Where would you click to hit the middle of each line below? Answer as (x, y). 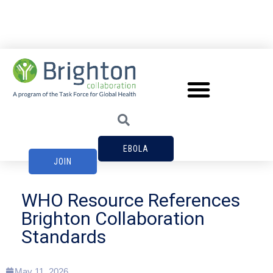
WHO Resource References (131, 200)
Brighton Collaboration (113, 218)
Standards (64, 237)
